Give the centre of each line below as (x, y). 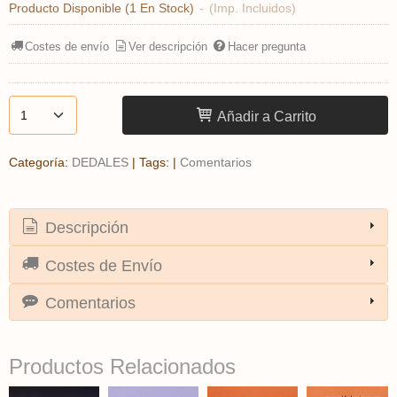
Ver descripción (168, 47)
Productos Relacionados (122, 367)
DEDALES (100, 162)
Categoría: (40, 162)
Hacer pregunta (266, 47)
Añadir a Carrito (265, 116)
